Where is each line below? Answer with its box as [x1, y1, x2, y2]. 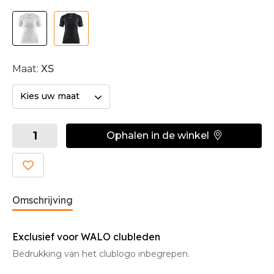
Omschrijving [12, 194, 73, 207]
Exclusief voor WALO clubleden [12, 231, 163, 243]
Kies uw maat [20, 91, 80, 102]
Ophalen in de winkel [106, 130, 209, 142]
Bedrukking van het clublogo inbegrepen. [12, 248, 192, 260]
